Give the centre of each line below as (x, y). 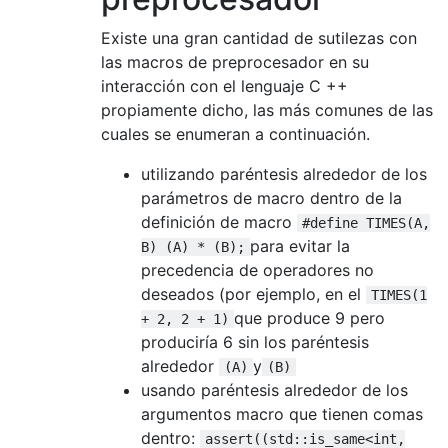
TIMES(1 (399, 294)
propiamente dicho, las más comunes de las (267, 109)
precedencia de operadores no (257, 269)
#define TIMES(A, (366, 222)
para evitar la (300, 245)
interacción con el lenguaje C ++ (224, 85)
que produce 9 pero (309, 317)
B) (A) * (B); (193, 246)
